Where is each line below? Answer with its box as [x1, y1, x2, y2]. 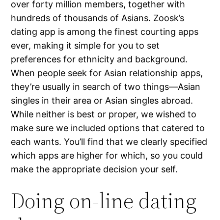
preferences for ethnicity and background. [11, 54, 188, 65]
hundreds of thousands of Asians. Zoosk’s [11, 13, 185, 24]
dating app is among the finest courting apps [11, 27, 199, 37]
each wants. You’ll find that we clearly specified [11, 137, 208, 147]
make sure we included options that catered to [11, 123, 205, 134]
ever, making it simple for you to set [11, 40, 160, 51]
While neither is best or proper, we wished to [11, 109, 197, 120]
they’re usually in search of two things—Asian [11, 82, 201, 92]
